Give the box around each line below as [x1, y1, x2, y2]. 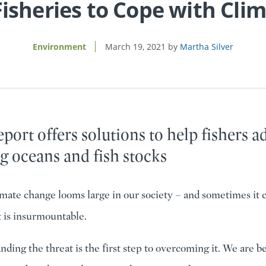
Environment [33, 41, 86, 52]
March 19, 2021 [105, 41, 166, 52]
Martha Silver [180, 41, 233, 52]
